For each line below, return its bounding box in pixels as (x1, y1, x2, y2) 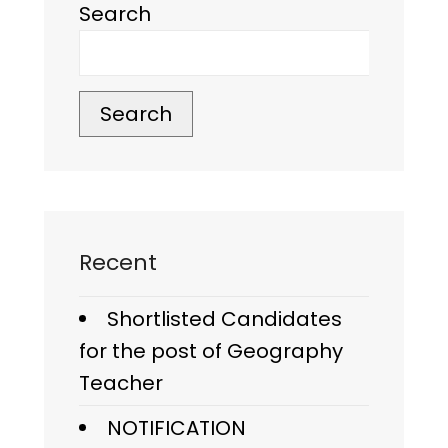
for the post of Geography (79, 336, 343, 365)
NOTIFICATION (107, 413, 246, 442)
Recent (79, 246, 157, 278)
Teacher (79, 368, 163, 397)
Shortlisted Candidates (107, 304, 342, 333)
